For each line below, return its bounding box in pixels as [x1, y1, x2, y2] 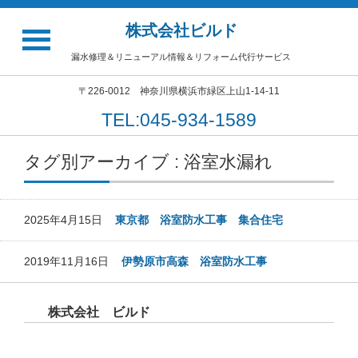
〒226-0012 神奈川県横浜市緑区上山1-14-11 [78, 86, 280, 97]
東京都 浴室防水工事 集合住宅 [115, 213, 283, 226]
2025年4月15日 [24, 213, 115, 226]
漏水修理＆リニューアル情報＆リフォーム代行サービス [71, 52, 291, 62]
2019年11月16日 [24, 255, 121, 268]
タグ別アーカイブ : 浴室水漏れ [24, 152, 272, 172]
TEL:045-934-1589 [101, 109, 257, 130]
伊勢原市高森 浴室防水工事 [121, 255, 267, 268]
